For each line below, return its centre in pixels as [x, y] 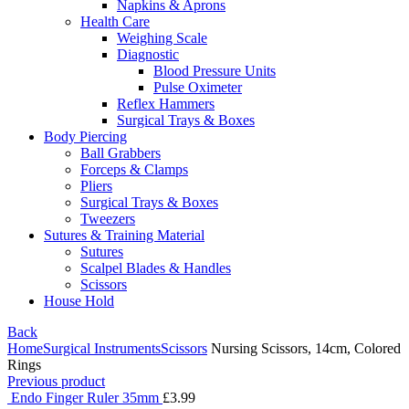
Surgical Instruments [102, 348]
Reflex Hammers [166, 103]
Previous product [56, 381]
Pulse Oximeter [198, 87]
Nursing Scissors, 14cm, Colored [304, 348]
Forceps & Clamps [134, 169]
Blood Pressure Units [215, 70]
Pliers [96, 185]
